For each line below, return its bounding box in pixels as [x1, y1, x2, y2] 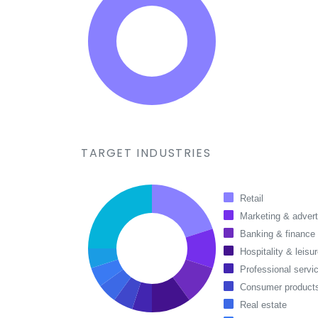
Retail [240, 193, 263, 204]
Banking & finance [240, 229, 315, 239]
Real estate [240, 300, 287, 310]
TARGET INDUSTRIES [81, 145, 212, 161]
